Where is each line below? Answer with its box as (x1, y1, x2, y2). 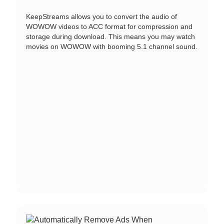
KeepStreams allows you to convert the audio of (26, 12, 177, 20)
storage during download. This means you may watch (26, 32, 195, 40)
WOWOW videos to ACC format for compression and (26, 22, 193, 30)
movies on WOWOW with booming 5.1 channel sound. (26, 42, 198, 50)
